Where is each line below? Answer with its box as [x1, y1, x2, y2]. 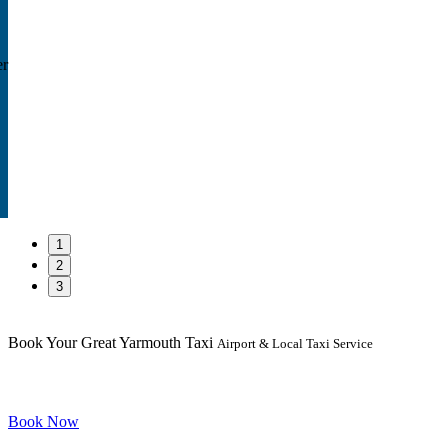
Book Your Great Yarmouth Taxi [8, 334, 217, 352]
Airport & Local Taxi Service [217, 336, 373, 352]
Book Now [8, 413, 79, 431]
